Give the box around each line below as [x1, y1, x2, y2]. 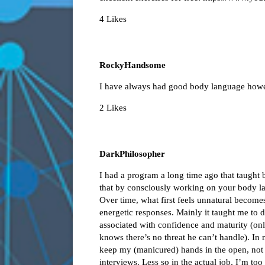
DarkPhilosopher [99, 148, 165, 159]
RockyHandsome [99, 60, 166, 70]
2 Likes [99, 102, 127, 112]
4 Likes [99, 14, 127, 24]
